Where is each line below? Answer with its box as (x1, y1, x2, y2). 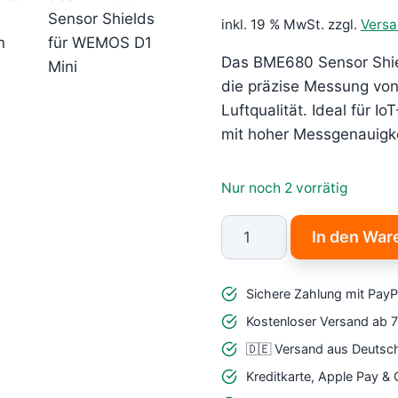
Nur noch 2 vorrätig (220, 179, 348, 196)
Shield (219, 264, 265, 283)
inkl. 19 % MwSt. (220, 15, 324, 33)
